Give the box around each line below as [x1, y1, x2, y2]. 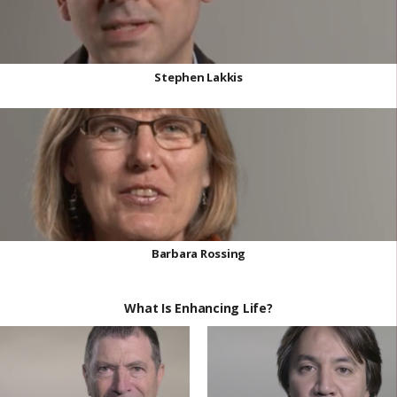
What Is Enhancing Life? [124, 299, 273, 316]
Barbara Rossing [151, 245, 246, 261]
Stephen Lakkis [154, 68, 243, 85]
